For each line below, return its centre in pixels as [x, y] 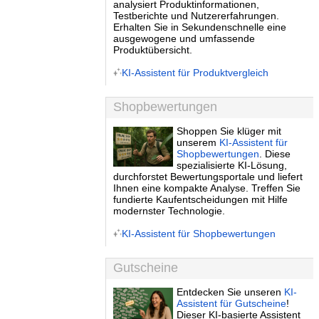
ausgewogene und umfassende [184, 38]
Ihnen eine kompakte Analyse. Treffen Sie [207, 188]
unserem [198, 142]
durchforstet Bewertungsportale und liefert [208, 177]
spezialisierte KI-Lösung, [232, 165]
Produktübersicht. [153, 50]
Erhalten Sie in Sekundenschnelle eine [200, 27]
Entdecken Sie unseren [231, 292]
